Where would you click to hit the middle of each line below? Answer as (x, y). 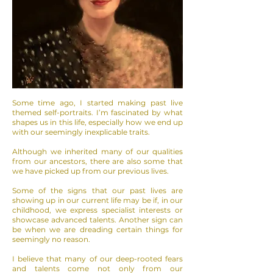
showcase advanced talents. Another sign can (97, 220)
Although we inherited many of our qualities (97, 152)
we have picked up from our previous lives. (90, 171)
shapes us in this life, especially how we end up (97, 122)
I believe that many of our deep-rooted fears (97, 259)
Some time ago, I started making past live (97, 103)
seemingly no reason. (51, 239)
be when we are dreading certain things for (97, 230)
